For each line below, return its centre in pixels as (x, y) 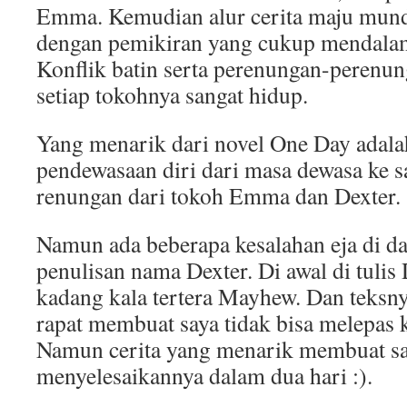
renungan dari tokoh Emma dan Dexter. (218, 195)
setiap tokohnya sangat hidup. (172, 94)
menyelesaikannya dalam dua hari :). (204, 375)
